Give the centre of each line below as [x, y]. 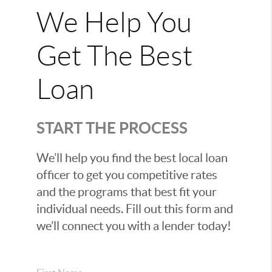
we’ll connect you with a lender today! [134, 226]
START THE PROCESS [112, 128]
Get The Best [114, 56]
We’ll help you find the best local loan [132, 158]
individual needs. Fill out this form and [134, 209]
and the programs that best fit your [126, 192]
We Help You [114, 23]
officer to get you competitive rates [127, 175]
